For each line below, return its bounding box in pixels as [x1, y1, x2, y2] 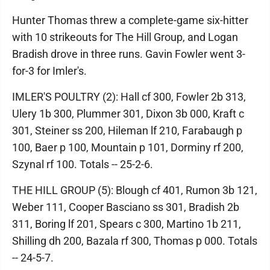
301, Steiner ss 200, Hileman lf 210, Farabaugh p [12, 124, 242, 137]
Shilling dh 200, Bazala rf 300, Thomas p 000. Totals [12, 234, 257, 248]
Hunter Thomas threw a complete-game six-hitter [12, 14, 248, 27]
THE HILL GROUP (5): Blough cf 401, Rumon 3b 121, [12, 184, 257, 197]
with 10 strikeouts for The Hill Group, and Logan [12, 31, 238, 44]
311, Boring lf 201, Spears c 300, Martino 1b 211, [12, 218, 241, 231]
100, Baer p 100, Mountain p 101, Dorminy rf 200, [12, 141, 243, 154]
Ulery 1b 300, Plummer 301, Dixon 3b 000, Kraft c [12, 107, 244, 121]
